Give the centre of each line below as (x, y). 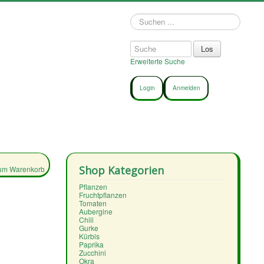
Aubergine (95, 212)
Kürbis (89, 236)
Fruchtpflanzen (103, 195)
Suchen (143, 19)
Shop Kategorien (121, 171)
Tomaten (93, 203)
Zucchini (92, 253)
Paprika (91, 245)
